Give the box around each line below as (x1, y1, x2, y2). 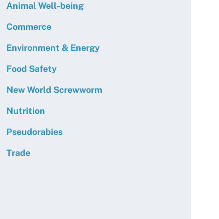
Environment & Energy (6, 43, 100, 53)
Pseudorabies (6, 127, 63, 137)
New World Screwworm (6, 85, 102, 95)
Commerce (6, 22, 51, 32)
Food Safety (6, 64, 57, 74)
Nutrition (6, 106, 45, 116)
